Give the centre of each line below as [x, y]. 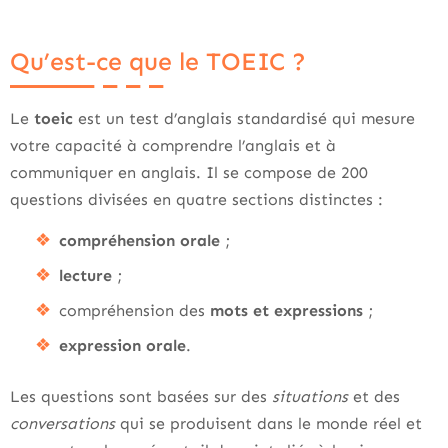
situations [312, 396]
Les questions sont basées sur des [141, 396]
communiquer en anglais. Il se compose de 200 [189, 172]
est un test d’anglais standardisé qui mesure [246, 118]
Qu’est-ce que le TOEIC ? [158, 62]
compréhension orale [139, 240]
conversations [65, 423]
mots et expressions [286, 310]
